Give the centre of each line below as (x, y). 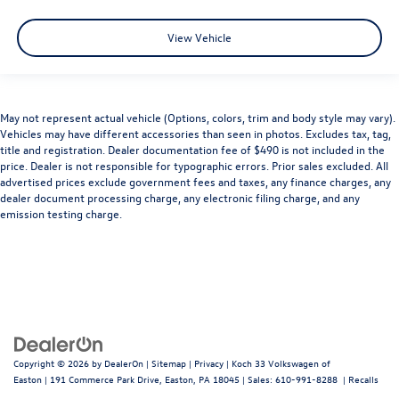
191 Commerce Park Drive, (105, 379)
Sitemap (169, 362)
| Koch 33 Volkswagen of (277, 362)
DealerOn (124, 362)
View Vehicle (199, 37)
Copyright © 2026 (53, 362)
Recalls (363, 379)
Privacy (209, 362)
